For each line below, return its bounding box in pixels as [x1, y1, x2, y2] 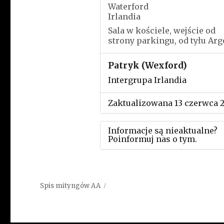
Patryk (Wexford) [107, 60, 187, 71]
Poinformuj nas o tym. [107, 134, 197, 144]
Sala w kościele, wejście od [107, 25, 215, 35]
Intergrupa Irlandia [107, 75, 186, 85]
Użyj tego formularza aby [107, 156, 208, 166]
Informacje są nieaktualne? [107, 125, 217, 135]
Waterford [107, 1, 148, 11]
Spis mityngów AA [40, 181, 101, 190]
